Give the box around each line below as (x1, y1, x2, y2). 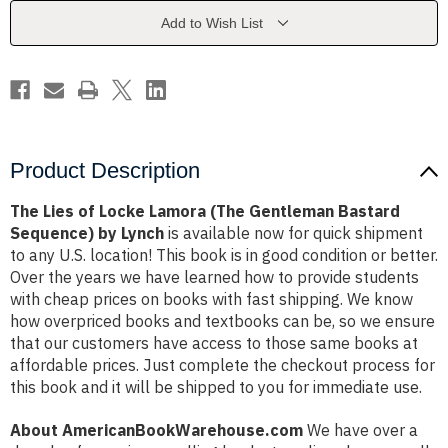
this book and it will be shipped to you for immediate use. (10, 377, 422, 398)
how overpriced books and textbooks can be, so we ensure (10, 311, 435, 332)
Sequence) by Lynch (10, 223, 164, 244)
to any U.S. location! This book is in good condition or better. (10, 245, 438, 266)
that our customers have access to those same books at (10, 333, 418, 354)
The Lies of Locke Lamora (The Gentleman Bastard (10, 201, 400, 222)
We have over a (303, 420, 418, 441)
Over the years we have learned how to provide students (10, 267, 419, 288)
